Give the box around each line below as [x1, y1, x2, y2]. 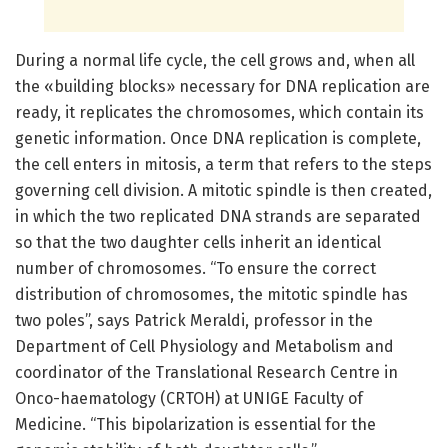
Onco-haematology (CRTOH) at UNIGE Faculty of [15, 389, 363, 409]
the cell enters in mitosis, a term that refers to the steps [15, 155, 432, 175]
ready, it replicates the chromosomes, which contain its [15, 103, 424, 123]
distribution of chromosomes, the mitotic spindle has [15, 285, 408, 305]
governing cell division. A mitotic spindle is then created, [15, 181, 432, 201]
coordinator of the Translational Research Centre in [15, 363, 398, 383]
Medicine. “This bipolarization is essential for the [15, 415, 376, 435]
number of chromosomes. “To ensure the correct [15, 259, 376, 279]
